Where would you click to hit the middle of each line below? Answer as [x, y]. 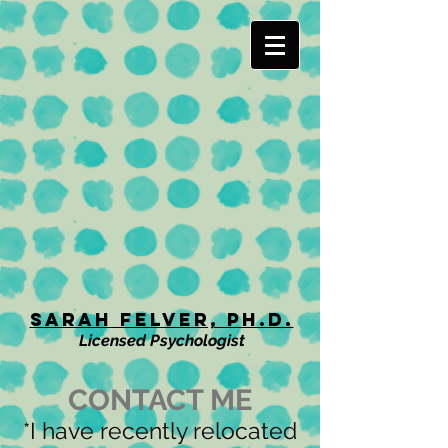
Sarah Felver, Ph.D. [161, 319]
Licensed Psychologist [161, 340]
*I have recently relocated [160, 430]
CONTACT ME [160, 400]
